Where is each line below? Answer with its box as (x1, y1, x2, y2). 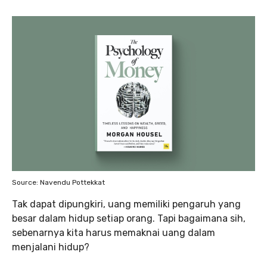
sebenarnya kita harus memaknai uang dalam (12, 226, 215, 238)
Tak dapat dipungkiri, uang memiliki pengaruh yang (12, 198, 241, 210)
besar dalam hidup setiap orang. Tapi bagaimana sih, (12, 212, 246, 224)
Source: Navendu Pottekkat (12, 178, 105, 187)
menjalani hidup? (12, 241, 92, 253)
